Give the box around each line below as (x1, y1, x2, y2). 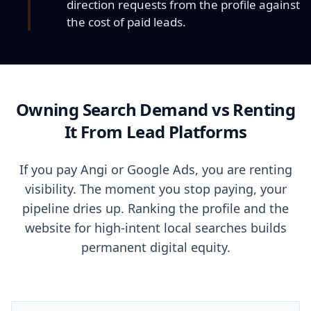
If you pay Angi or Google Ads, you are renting (19, 161, 292, 178)
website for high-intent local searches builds (24, 219, 287, 236)
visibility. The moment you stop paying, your (24, 180, 287, 197)
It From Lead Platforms (64, 120, 247, 143)
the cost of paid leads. (67, 14, 186, 30)
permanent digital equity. (81, 239, 230, 255)
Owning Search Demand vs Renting (15, 98, 296, 121)
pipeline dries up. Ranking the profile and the (22, 200, 289, 217)
